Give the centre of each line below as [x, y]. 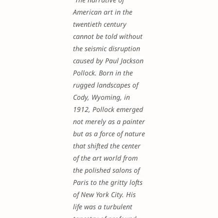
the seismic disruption [107, 48]
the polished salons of [106, 170]
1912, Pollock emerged [108, 109]
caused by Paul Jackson [108, 61]
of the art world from [105, 158]
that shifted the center [107, 146]
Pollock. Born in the [103, 73]
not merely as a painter [109, 121]
